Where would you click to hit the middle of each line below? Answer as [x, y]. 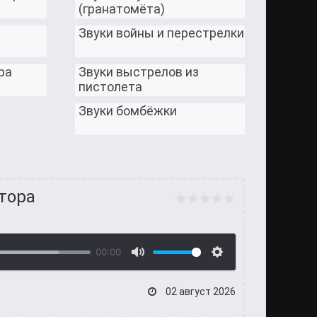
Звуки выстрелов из [139, 72]
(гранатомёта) [122, 9]
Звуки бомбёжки [128, 111]
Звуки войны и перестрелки [162, 33]
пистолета [111, 87]
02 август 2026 [200, 292]
